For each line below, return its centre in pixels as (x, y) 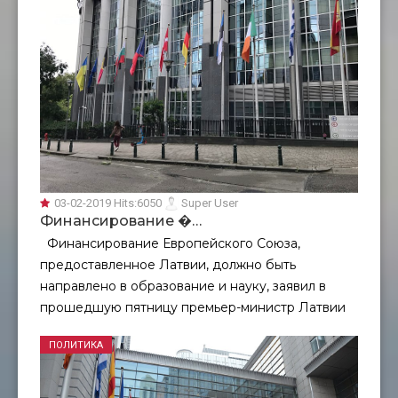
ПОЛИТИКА (76, 345)
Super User (208, 203)
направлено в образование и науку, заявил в (183, 286)
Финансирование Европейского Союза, (170, 243)
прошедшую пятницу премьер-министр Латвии (193, 307)
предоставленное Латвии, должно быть (168, 264)
